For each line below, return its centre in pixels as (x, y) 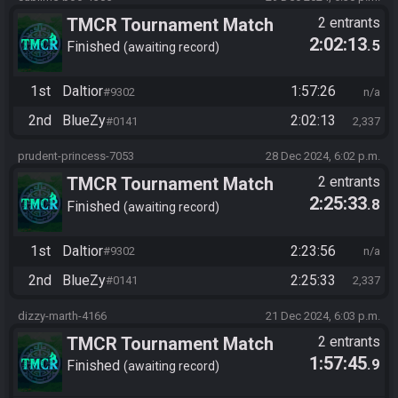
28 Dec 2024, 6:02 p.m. (323, 156)
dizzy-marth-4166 (62, 315)
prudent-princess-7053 (76, 156)
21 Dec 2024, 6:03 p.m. (323, 315)
